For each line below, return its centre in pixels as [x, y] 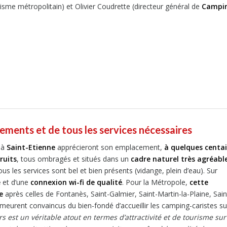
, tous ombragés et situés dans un [74, 159]
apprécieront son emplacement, [110, 147]
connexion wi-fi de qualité [76, 182]
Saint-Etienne [31, 147]
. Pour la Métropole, [156, 182]
